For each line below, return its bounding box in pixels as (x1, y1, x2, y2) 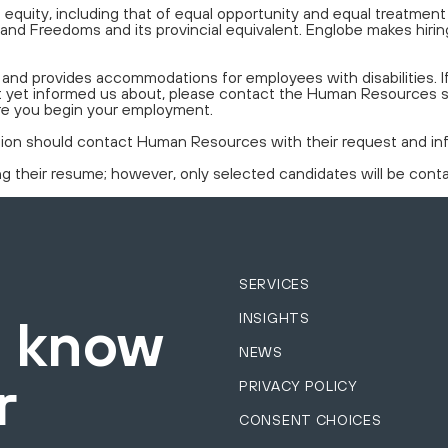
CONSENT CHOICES (239, 411, 382, 428)
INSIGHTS (239, 309, 310, 326)
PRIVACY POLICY (239, 377, 358, 394)
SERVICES (239, 275, 310, 292)
